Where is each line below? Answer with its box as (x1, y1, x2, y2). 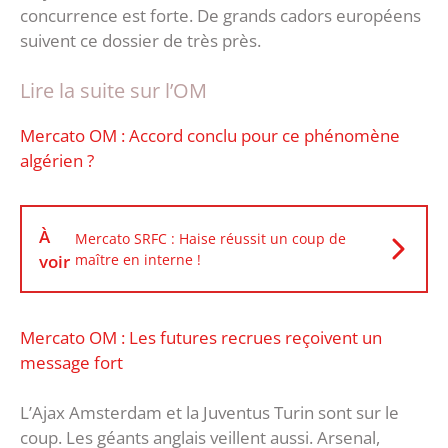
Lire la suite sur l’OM (20, 76, 207, 104)
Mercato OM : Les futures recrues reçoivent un (20, 325, 382, 349)
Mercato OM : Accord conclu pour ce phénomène (20, 123, 400, 147)
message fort (20, 350, 123, 374)
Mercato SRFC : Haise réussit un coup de (74, 228, 346, 248)
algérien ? (20, 148, 102, 172)
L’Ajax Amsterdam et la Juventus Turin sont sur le (20, 401, 399, 425)
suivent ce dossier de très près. (20, 29, 261, 53)
